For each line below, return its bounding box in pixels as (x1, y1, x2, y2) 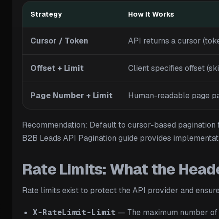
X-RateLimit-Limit (33, 207, 116, 218)
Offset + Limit (30, 63, 84, 74)
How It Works (128, 10, 174, 19)
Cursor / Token (30, 36, 88, 46)
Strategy (30, 10, 62, 19)
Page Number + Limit (30, 90, 112, 101)
